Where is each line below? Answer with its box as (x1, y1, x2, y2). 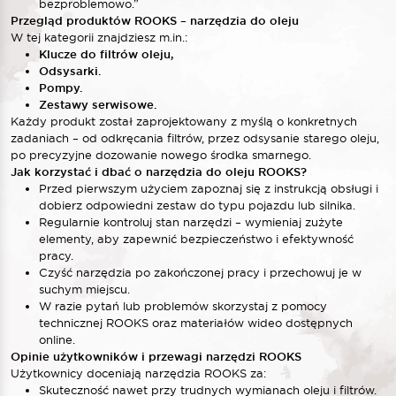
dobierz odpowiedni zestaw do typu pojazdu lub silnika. (39, 197, 355, 212)
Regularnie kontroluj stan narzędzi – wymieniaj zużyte (39, 214, 343, 229)
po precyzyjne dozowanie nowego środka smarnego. (11, 147, 311, 162)
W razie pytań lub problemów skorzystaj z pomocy (39, 298, 327, 313)
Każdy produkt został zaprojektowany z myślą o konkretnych (11, 113, 357, 128)
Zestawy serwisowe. (39, 96, 156, 112)
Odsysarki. (39, 63, 101, 79)
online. (39, 331, 75, 346)
